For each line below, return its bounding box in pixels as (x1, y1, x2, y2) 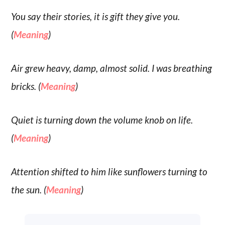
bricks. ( (11, 80, 41, 92)
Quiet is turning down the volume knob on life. (11, 114, 193, 126)
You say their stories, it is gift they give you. (11, 11, 180, 23)
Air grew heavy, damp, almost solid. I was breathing (11, 62, 212, 74)
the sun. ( (11, 183, 47, 195)
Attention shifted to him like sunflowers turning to (11, 165, 208, 177)
